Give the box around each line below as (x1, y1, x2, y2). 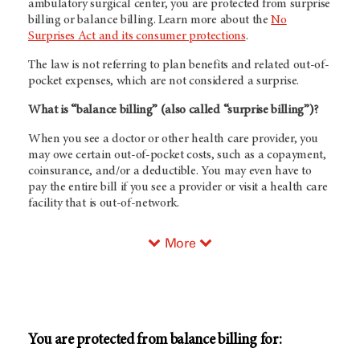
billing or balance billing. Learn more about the (28, 14, 272, 27)
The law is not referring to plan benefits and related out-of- (28, 59, 329, 72)
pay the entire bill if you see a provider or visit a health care (28, 181, 328, 194)
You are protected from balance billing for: (28, 332, 282, 348)
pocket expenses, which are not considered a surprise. (28, 75, 300, 88)
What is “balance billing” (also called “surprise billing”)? (28, 104, 319, 117)
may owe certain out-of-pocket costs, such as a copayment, (28, 149, 326, 162)
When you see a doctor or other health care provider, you (28, 133, 319, 145)
